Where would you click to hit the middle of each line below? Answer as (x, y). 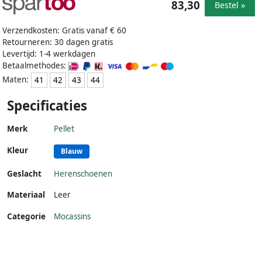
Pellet (64, 129)
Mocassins (72, 217)
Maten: (17, 79)
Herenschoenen (83, 174)
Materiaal (26, 195)
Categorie (26, 217)
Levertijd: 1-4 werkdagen (49, 54)
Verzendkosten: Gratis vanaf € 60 (64, 31)
